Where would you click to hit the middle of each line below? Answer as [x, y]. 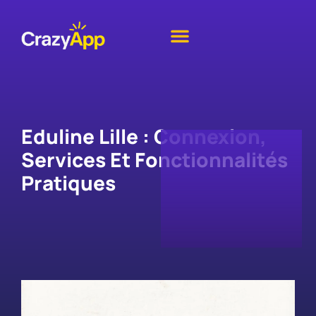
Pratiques [68, 183]
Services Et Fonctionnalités [154, 159]
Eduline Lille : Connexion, [144, 136]
